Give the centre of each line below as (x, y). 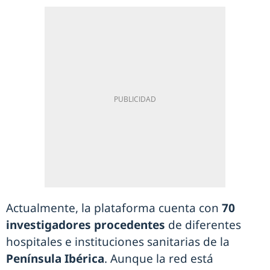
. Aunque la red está (159, 259)
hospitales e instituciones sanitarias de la (118, 242)
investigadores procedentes (86, 225)
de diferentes (203, 225)
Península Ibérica (55, 259)
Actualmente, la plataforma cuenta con (114, 208)
